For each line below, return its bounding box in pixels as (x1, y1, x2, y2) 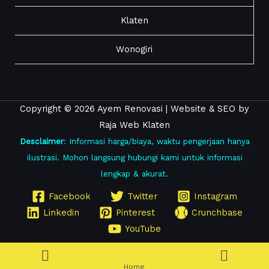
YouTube (125, 223, 161, 235)
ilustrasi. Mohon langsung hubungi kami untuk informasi (26, 153, 243, 162)
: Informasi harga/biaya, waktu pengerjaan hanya (63, 136, 250, 146)
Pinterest (116, 207, 155, 219)
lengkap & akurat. (101, 169, 168, 178)
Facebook (49, 191, 91, 202)
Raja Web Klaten (99, 119, 170, 130)
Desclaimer (19, 136, 64, 146)
